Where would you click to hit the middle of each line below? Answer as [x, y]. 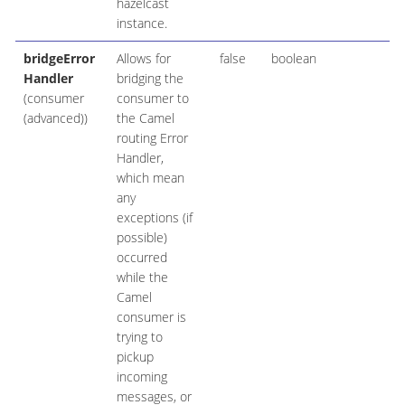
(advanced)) [55, 118]
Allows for [143, 59]
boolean [293, 59]
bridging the [150, 79]
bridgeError [59, 59]
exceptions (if [154, 218]
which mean [150, 178]
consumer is [151, 317]
